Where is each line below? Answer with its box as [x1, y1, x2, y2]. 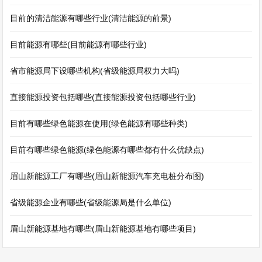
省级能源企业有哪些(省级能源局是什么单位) [10, 198, 172, 207]
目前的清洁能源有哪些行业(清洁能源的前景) [10, 13, 172, 23]
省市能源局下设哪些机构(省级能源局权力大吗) [10, 66, 180, 75]
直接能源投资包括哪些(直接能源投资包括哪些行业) [10, 92, 196, 102]
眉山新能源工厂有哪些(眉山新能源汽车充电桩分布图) [10, 171, 205, 181]
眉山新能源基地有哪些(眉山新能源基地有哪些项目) [10, 224, 196, 233]
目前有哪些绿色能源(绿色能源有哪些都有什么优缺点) [10, 145, 205, 154]
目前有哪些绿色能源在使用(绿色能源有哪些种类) [10, 119, 188, 128]
